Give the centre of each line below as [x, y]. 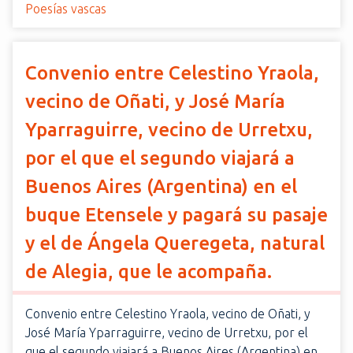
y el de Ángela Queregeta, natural [175, 243]
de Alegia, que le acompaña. [149, 271]
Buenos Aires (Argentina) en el [161, 186]
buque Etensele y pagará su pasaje [176, 215]
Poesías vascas [66, 9]
